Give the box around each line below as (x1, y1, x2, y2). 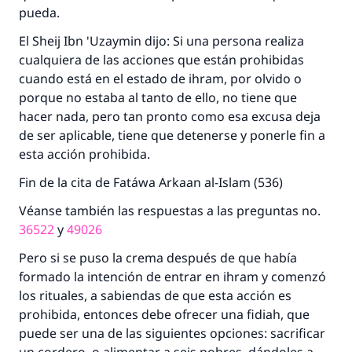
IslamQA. (152, 277, 200, 292)
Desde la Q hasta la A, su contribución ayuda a (53, 260, 299, 276)
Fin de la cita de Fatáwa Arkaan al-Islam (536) (19, 174, 283, 191)
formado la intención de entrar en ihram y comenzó (19, 268, 326, 285)
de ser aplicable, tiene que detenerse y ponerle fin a (19, 126, 325, 144)
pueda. (19, 4, 60, 21)
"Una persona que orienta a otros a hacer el (46, 321, 306, 339)
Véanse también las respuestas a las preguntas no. (19, 202, 321, 219)
